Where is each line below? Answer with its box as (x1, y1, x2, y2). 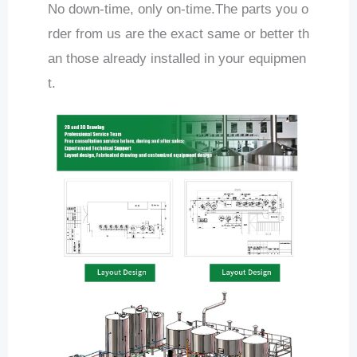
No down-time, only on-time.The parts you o (48, 2, 308, 18)
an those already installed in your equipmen (48, 51, 306, 67)
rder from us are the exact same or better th (48, 26, 309, 42)
